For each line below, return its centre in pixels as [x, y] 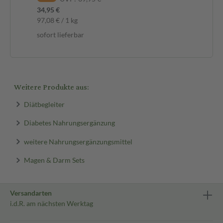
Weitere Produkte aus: [51, 87]
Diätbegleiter [44, 104]
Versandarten [31, 193]
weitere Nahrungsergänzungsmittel [78, 141]
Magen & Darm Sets [54, 160]
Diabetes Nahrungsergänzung [69, 122]
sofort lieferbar [60, 34]
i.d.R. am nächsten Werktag [52, 203]
